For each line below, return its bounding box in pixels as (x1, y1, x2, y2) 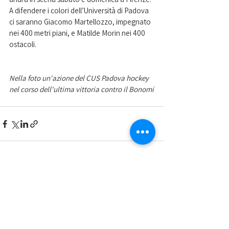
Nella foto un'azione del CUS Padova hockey (9, 73, 150, 83)
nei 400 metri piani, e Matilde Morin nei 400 (9, 28, 147, 38)
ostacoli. (9, 39, 38, 50)
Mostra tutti (130, 177, 164, 187)
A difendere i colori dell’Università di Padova (9, 6, 150, 16)
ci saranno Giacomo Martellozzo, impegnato (9, 17, 152, 27)
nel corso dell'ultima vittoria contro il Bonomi (9, 84, 154, 95)
